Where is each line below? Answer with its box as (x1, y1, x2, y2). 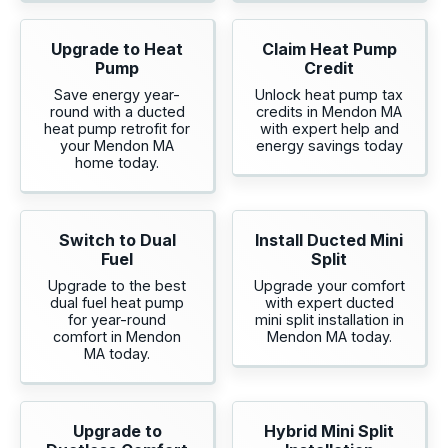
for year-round (68, 310, 166, 328)
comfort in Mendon (53, 327, 181, 345)
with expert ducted (264, 293, 394, 311)
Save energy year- (54, 85, 180, 103)
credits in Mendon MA (256, 102, 402, 120)
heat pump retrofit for (44, 119, 190, 137)
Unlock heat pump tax (255, 85, 403, 103)
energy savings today (255, 136, 403, 154)
